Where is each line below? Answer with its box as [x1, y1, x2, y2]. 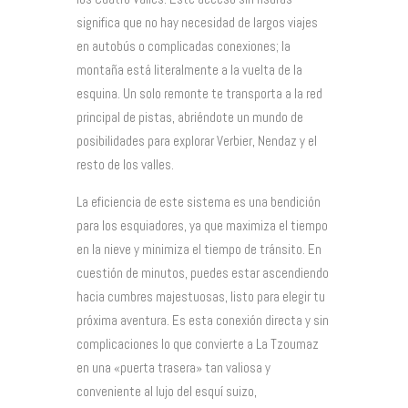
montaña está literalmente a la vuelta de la [76, 60, 302, 78]
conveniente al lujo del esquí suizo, [76, 382, 257, 400]
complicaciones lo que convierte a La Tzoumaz [76, 334, 319, 352]
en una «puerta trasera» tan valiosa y [76, 358, 270, 376]
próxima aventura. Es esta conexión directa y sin [76, 311, 329, 329]
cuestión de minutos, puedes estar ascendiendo [76, 263, 329, 281]
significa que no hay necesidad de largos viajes [76, 13, 318, 31]
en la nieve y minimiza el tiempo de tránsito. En [76, 240, 321, 258]
